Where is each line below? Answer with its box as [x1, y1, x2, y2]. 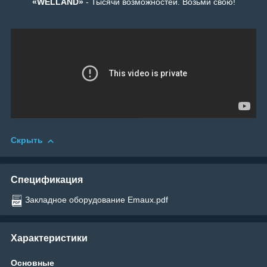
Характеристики [11, 232, 88, 243]
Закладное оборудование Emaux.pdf [25, 194, 168, 204]
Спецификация [11, 174, 83, 185]
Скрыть [11, 135, 43, 145]
